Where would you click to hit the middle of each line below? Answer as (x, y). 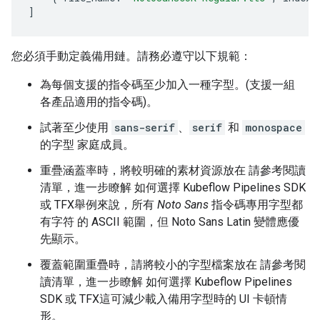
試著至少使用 (76, 127)
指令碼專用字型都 (256, 204)
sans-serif (145, 127)
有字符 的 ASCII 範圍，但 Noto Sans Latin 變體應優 (170, 221)
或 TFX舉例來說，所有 (99, 204)
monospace (274, 127)
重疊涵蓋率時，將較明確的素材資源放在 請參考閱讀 (173, 170)
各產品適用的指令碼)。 (99, 101)
